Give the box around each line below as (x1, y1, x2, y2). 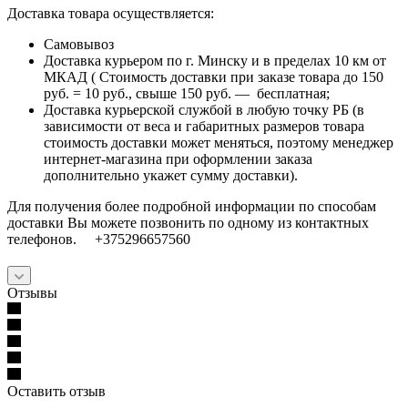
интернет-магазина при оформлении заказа (44, 150, 312, 167)
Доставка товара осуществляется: (7, 5, 214, 21)
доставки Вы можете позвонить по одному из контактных (7, 214, 369, 230)
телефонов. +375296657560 (7, 230, 190, 247)
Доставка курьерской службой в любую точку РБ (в (44, 101, 364, 117)
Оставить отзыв (7, 382, 106, 399)
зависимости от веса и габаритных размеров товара (44, 117, 364, 134)
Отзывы (7, 284, 57, 301)
